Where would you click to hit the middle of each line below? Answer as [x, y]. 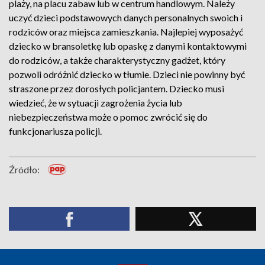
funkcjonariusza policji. [55, 131]
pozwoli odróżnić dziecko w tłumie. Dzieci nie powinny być [127, 74]
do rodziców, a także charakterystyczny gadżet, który [117, 60]
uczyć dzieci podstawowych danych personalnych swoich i [126, 17]
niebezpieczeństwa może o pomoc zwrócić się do [108, 117]
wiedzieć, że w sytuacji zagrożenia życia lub [96, 103]
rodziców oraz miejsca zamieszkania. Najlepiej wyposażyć [126, 32]
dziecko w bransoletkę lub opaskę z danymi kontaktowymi [128, 46]
